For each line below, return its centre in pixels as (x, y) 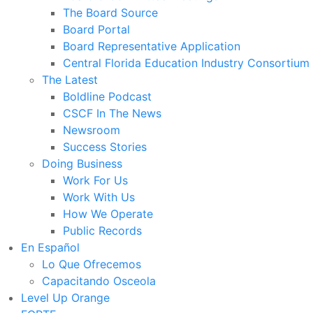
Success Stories (105, 146)
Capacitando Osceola (99, 281)
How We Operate (108, 213)
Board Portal (96, 29)
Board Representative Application (152, 46)
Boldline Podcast (107, 96)
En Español (50, 247)
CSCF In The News (112, 113)
